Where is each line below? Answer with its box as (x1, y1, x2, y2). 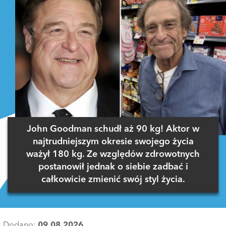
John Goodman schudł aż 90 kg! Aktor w (27, 125, 199, 134)
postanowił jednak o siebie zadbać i (38, 162, 188, 172)
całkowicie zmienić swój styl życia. (41, 175, 185, 185)
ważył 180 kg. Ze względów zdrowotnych (26, 150, 200, 159)
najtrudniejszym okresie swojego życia (32, 137, 194, 147)
